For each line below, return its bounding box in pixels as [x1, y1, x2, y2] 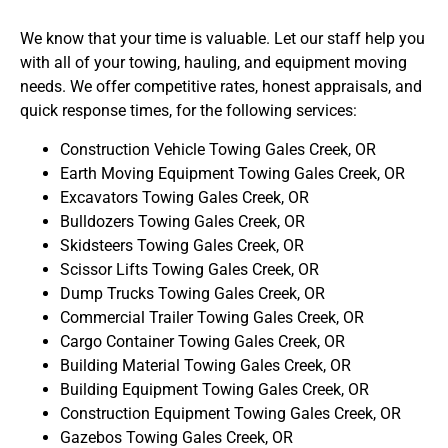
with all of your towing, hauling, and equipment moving [20, 53, 407, 73]
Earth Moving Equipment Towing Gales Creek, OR [60, 163, 405, 183]
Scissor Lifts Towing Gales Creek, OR [60, 259, 319, 279]
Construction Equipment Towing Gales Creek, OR [60, 403, 401, 423]
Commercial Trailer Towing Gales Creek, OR [60, 307, 364, 327]
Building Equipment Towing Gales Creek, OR [60, 379, 369, 399]
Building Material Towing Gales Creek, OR [60, 355, 351, 375]
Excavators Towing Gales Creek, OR [60, 187, 309, 207]
